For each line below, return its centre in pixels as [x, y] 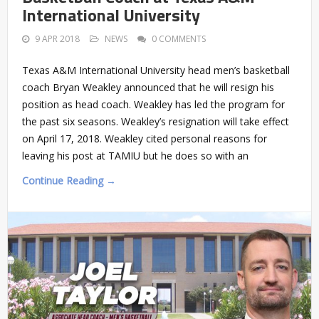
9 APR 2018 [57, 39]
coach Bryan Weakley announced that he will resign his [148, 88]
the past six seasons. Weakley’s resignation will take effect [156, 122]
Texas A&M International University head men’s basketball [156, 70]
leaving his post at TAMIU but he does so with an [135, 156]
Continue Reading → [69, 181]
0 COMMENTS [179, 39]
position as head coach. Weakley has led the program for [153, 105]
